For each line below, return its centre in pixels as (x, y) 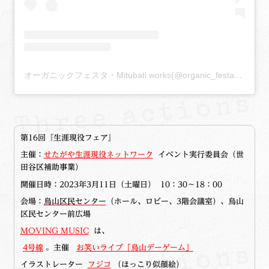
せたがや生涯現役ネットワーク (98, 155)
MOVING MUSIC (54, 230)
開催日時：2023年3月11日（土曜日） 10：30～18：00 (121, 184)
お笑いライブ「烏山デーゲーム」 (134, 248)
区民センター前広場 (55, 213)
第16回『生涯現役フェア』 (68, 138)
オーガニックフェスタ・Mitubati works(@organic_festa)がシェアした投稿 (238, 75)
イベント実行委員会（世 (198, 155)
